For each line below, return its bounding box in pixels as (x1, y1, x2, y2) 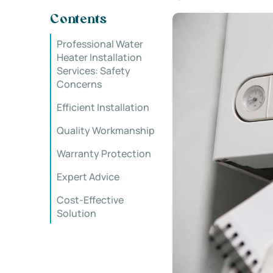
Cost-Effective (57, 193, 124, 207)
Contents (50, 14, 107, 26)
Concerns (57, 77, 102, 91)
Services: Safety (57, 64, 130, 77)
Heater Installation (57, 51, 142, 64)
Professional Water (57, 37, 143, 51)
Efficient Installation (57, 101, 149, 114)
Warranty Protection (57, 147, 151, 160)
